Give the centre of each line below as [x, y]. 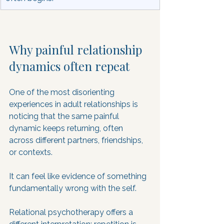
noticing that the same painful [65, 116]
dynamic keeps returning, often [67, 128]
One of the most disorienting [63, 92]
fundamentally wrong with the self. [74, 188]
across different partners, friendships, [77, 140]
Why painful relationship [77, 49]
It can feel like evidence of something [79, 176]
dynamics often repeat [69, 66]
